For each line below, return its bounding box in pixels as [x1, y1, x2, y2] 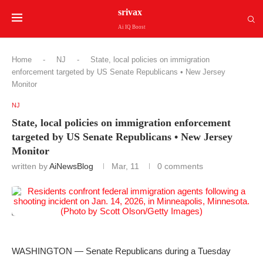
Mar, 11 [112, 161, 139, 171]
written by [12, 161, 49, 171]
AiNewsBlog [49, 161, 93, 171]
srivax [117, 6, 142, 17]
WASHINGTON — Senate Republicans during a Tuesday [12, 246, 231, 256]
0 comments [157, 161, 203, 171]
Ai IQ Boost [117, 23, 146, 30]
